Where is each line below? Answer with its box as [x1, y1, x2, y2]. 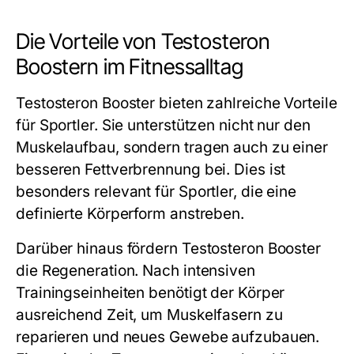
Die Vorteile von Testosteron [16, 28, 271, 55]
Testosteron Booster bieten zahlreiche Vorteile [16, 93, 337, 112]
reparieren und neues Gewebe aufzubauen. [16, 327, 320, 346]
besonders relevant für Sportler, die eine [16, 182, 297, 201]
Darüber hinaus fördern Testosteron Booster [16, 239, 322, 258]
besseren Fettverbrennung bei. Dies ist [16, 160, 286, 179]
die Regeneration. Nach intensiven [16, 261, 255, 280]
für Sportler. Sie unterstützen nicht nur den [16, 115, 311, 134]
